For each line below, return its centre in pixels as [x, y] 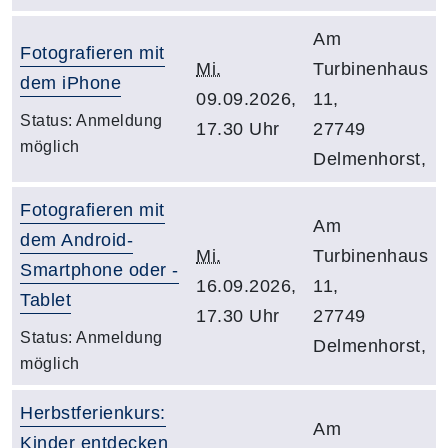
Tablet [45, 299]
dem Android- [76, 239]
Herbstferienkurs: [93, 412]
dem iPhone [70, 82]
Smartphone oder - [99, 269]
